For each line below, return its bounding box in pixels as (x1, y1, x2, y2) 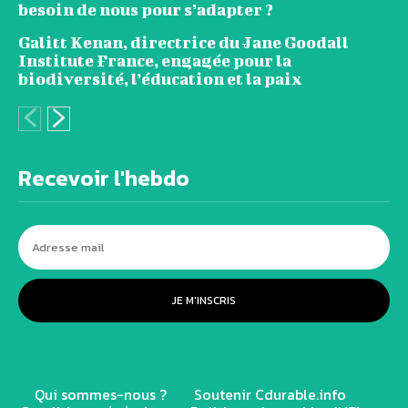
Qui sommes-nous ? (35, 383, 167, 406)
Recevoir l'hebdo (18, 162, 189, 195)
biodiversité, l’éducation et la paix (18, 69, 302, 89)
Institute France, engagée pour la (18, 51, 291, 71)
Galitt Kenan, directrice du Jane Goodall (18, 33, 349, 53)
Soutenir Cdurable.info (194, 383, 346, 406)
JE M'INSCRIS (172, 292, 236, 310)
